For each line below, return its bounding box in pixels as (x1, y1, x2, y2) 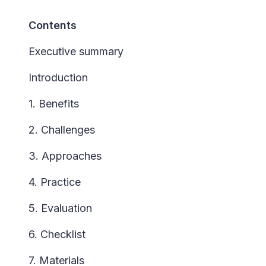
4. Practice (28, 176, 81, 188)
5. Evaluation (28, 202, 92, 214)
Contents (28, 19, 77, 31)
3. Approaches (28, 150, 102, 162)
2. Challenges (28, 123, 95, 136)
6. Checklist (28, 228, 85, 240)
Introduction (28, 71, 88, 84)
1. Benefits (28, 97, 79, 110)
